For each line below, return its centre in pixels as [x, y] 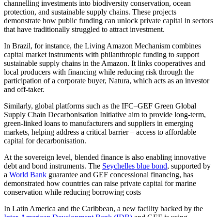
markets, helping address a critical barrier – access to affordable [100, 132]
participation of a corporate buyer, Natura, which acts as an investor [107, 80]
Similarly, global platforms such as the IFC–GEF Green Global [100, 106]
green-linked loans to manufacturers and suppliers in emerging [99, 123]
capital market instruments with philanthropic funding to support [101, 54]
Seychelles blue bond [135, 166]
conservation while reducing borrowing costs [72, 192]
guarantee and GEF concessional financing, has [120, 174]
